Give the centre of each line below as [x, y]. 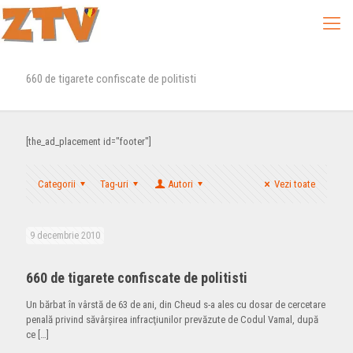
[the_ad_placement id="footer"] [89, 141]
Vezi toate [295, 184]
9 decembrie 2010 [65, 236]
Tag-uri [115, 184]
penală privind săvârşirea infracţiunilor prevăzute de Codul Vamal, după [172, 320]
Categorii [57, 184]
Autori [180, 184]
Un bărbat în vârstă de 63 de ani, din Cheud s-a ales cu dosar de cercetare [176, 305]
